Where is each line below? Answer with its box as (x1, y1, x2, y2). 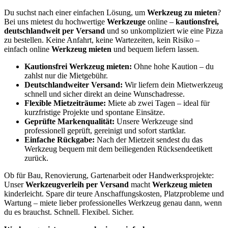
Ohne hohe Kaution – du (132, 62, 214, 71)
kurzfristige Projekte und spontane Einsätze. (24, 108, 165, 117)
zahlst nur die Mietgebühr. (24, 71, 108, 80)
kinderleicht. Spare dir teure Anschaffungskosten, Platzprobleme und (4, 189, 224, 198)
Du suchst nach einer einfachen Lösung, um (4, 8, 147, 17)
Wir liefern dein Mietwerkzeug (123, 80, 223, 90)
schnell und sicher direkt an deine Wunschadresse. (24, 90, 185, 99)
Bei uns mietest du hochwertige (4, 17, 107, 26)
